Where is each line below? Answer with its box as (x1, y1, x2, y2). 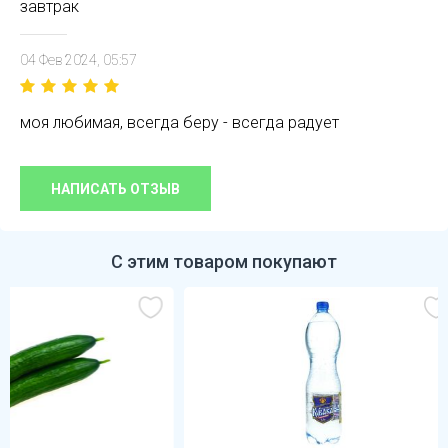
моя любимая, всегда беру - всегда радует (20, 113, 339, 132)
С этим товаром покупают (111, 251, 337, 272)
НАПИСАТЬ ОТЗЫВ (51, 181, 180, 197)
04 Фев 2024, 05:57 (20, 52, 137, 68)
